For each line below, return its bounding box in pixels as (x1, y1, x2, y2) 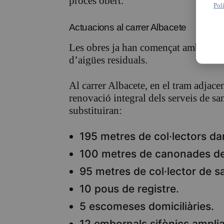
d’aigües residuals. (69, 54, 147, 66)
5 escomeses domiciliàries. (79, 200, 214, 213)
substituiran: (69, 104, 122, 117)
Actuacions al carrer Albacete (69, 22, 186, 33)
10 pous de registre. (79, 182, 179, 195)
